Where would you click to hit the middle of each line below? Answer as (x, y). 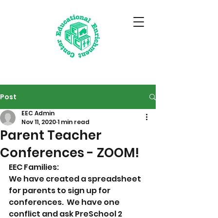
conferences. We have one (65, 202)
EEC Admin (38, 113)
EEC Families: (35, 167)
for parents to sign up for (60, 191)
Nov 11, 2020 (39, 122)
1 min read (73, 122)
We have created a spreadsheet (76, 179)
